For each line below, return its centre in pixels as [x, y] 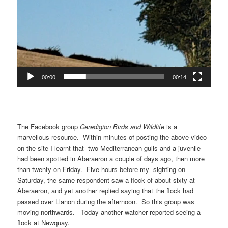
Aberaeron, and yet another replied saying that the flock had [106, 190]
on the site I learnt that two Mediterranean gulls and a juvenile [109, 148]
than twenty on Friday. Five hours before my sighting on [102, 169]
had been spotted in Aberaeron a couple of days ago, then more [111, 158]
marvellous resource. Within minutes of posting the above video [112, 137]
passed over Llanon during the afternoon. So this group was [106, 201]
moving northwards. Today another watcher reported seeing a [109, 212]
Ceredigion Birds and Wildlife [122, 126]
